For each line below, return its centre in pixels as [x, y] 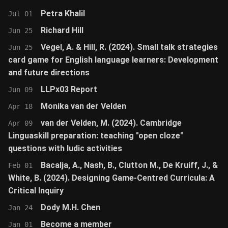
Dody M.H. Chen [70, 207]
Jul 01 [20, 14]
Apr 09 [20, 123]
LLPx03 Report [69, 89]
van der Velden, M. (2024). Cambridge [111, 123]
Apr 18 [20, 106]
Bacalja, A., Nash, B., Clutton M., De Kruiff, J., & [129, 165]
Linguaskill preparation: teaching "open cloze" [96, 136]
